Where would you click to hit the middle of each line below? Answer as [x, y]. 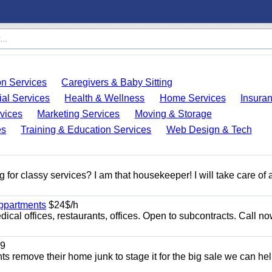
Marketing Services [79, 114]
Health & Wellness [105, 98]
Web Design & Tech [209, 130]
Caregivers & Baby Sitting [117, 82]
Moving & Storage [173, 114]
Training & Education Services [86, 130]
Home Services [192, 98]
